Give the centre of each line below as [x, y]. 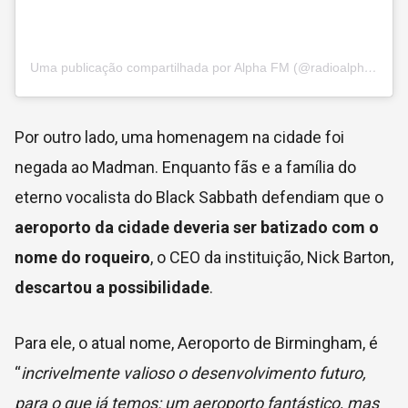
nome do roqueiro [82, 257]
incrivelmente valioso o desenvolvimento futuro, [194, 372]
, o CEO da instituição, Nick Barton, [272, 257]
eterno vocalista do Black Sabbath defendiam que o [199, 197]
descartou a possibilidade [112, 287]
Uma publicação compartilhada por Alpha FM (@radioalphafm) [371, 67]
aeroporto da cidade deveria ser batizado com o [197, 227]
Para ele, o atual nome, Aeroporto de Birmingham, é [196, 342]
